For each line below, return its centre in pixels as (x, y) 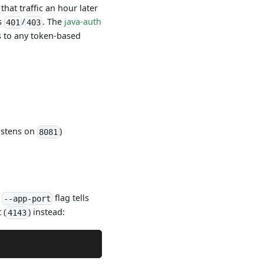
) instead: (47, 212)
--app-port (27, 199)
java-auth (82, 21)
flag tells (71, 197)
